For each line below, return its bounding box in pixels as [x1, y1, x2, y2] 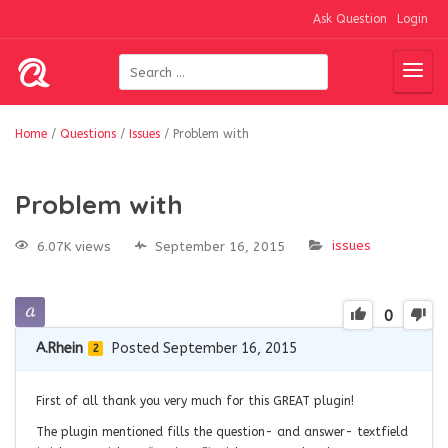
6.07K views [37, 238, 111, 254]
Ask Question [313, 12, 387, 26]
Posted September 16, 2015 [112, 339, 297, 357]
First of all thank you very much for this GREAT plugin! [36, 393, 354, 408]
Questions [60, 127, 116, 141]
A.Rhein [36, 339, 83, 357]
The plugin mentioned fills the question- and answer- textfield [36, 424, 408, 439]
